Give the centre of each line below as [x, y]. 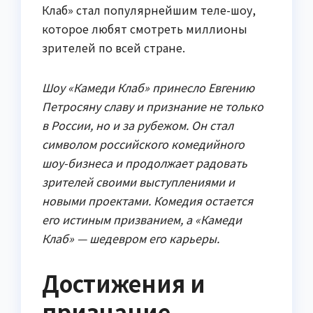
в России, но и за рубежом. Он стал [138, 125]
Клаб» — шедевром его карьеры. [131, 238]
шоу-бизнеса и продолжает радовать [145, 162]
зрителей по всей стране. [114, 47]
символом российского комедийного [143, 144]
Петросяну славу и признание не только [153, 106]
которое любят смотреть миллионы [145, 28]
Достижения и [124, 283]
